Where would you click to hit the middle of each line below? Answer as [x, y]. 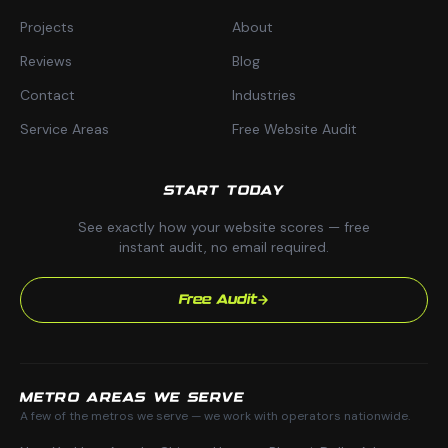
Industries [264, 94]
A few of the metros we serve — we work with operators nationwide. [215, 415]
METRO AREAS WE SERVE [132, 397]
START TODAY [224, 190]
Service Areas [64, 128]
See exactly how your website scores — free [224, 226]
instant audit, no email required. [224, 246]
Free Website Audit [294, 128]
